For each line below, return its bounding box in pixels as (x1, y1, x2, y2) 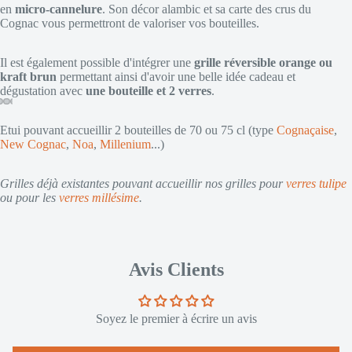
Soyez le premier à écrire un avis (95, 311, 257, 325)
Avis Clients (128, 258, 224, 280)
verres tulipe (286, 176, 346, 190)
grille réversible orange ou (194, 55, 332, 69)
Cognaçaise (277, 123, 334, 137)
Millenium (100, 137, 151, 151)
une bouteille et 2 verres (86, 83, 211, 97)
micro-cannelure (15, 2, 102, 16)
